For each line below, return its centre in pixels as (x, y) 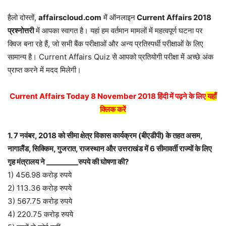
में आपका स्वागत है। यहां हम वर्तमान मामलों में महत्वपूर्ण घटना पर (118, 30)
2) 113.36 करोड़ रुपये (40, 188)
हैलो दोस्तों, (23, 17)
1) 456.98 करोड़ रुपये (40, 175)
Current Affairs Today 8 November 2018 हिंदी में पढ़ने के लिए (108, 96)
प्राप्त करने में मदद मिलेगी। (44, 70)
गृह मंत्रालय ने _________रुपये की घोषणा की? (68, 161)
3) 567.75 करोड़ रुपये (40, 201)
